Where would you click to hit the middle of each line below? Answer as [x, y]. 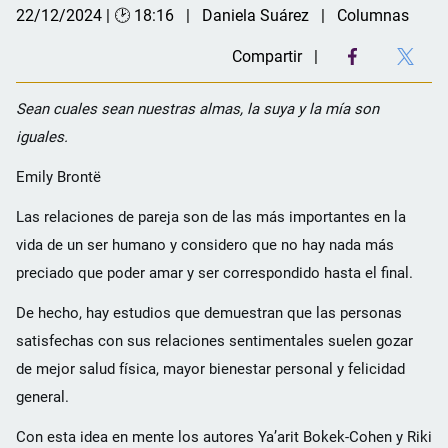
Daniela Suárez [255, 15]
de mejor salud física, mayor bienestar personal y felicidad [210, 368]
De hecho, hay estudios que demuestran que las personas [209, 312]
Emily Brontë [58, 176]
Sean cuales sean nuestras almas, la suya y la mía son [197, 108]
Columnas [373, 15]
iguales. [42, 136]
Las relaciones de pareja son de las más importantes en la [211, 216]
